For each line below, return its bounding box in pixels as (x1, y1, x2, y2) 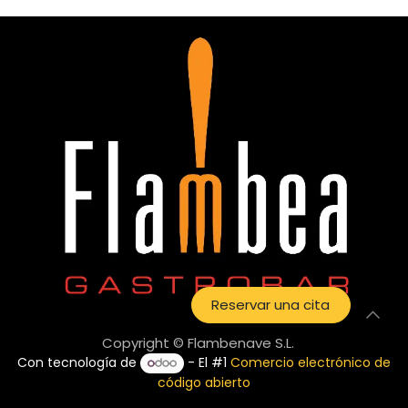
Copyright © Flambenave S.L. (101, 333, 298, 353)
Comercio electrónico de (230, 353, 392, 372)
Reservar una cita (211, 295, 331, 315)
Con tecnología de (16, 353, 140, 372)
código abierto (158, 373, 250, 392)
